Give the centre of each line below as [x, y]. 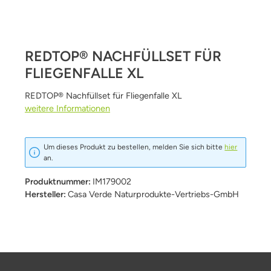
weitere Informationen [67, 108]
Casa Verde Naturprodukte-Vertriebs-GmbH [153, 194]
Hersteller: [46, 194]
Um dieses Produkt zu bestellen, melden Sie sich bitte [134, 147]
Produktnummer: [59, 182]
